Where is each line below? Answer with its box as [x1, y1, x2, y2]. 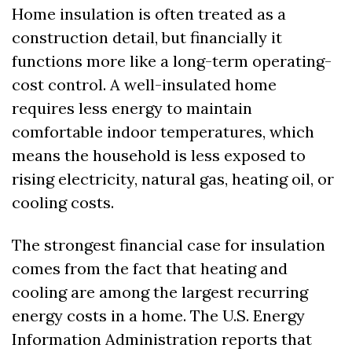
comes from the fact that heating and [12, 258, 288, 279]
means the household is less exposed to [12, 145, 306, 166]
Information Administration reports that [12, 329, 312, 350]
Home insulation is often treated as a [12, 4, 286, 24]
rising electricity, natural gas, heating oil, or [12, 169, 334, 189]
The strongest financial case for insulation [12, 235, 325, 255]
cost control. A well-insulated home [12, 75, 277, 95]
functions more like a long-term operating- [12, 51, 332, 71]
